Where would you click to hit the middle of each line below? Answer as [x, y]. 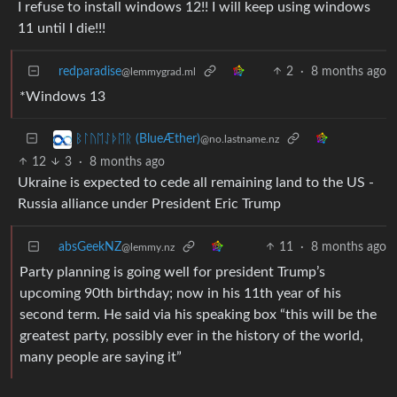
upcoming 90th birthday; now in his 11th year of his [180, 293]
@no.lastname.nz [240, 139]
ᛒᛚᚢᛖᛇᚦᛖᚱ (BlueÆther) [138, 139]
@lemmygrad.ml [159, 71]
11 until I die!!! [62, 28]
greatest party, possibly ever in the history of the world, [191, 335]
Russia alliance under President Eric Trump [149, 203]
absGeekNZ [90, 247]
